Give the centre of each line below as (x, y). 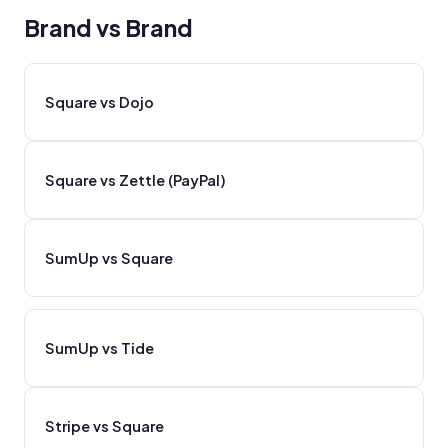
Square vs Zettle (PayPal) (135, 179)
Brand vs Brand (108, 27)
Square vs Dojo (99, 101)
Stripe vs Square (104, 425)
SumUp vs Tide (99, 347)
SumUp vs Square (109, 257)
